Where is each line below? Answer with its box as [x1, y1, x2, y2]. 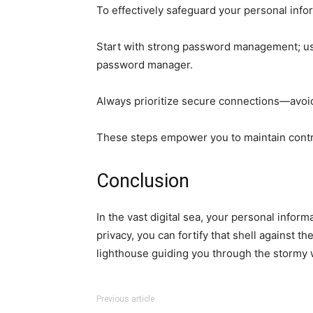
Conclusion [96, 170, 189, 192]
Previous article [96, 294, 154, 304]
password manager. [96, 58, 193, 71]
